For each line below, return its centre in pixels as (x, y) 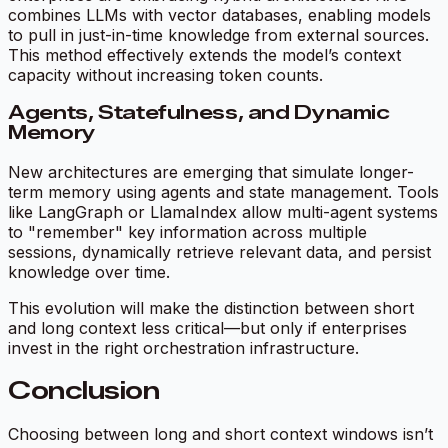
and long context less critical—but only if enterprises (207, 327)
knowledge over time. (89, 271)
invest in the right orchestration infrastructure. (183, 347)
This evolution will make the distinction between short (211, 307)
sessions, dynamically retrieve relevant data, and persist (219, 251)
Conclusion (84, 390)
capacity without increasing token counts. (165, 74)
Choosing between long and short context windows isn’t (220, 433)
